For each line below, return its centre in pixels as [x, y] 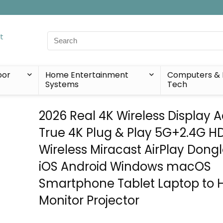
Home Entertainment [87, 75]
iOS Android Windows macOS [125, 167]
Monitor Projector [89, 200]
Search [60, 36]
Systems [62, 84]
